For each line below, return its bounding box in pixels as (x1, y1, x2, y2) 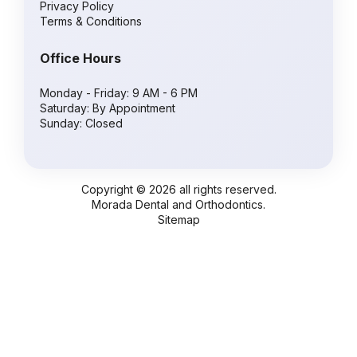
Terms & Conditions (40, 14, 142, 28)
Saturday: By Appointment (40, 100, 175, 115)
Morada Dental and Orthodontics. (92, 197, 265, 211)
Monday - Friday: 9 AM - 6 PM (40, 85, 198, 100)
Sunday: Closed (40, 116, 123, 130)
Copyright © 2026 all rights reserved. (80, 182, 277, 196)
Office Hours (40, 49, 121, 66)
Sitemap (157, 212, 200, 226)
